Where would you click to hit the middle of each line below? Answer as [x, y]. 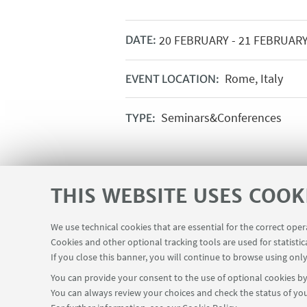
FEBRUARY [200, 40]
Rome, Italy [252, 78]
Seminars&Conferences [220, 117]
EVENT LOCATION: [173, 79]
